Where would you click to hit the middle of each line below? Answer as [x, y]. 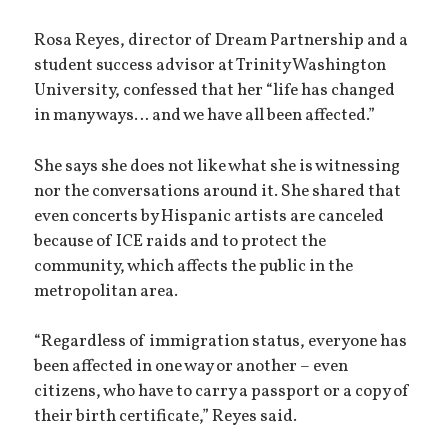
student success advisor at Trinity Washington [210, 65]
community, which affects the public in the [194, 266]
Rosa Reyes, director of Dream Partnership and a [221, 40]
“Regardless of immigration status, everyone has [221, 342]
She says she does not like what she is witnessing [217, 166]
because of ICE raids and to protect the [180, 241]
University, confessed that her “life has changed [215, 90]
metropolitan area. [106, 291]
